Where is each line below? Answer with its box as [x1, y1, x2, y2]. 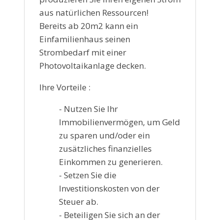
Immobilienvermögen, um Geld [59, 116, 180, 128]
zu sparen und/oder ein [59, 129, 150, 141]
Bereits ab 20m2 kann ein [39, 20, 138, 31]
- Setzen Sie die [59, 169, 116, 181]
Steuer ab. [59, 195, 98, 207]
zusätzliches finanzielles [59, 142, 152, 154]
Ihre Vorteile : [39, 81, 90, 93]
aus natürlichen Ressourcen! [39, 6, 148, 18]
